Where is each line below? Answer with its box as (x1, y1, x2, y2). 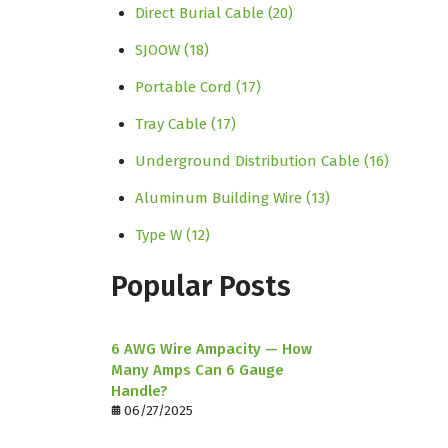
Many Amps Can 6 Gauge (111, 360, 284, 379)
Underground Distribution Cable (135, 152, 364, 171)
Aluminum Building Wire (135, 189, 306, 208)
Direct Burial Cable (135, 4, 268, 23)
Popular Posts (111, 269, 291, 303)
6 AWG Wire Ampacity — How (111, 339, 312, 358)
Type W (135, 226, 186, 245)
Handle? (111, 381, 168, 400)
